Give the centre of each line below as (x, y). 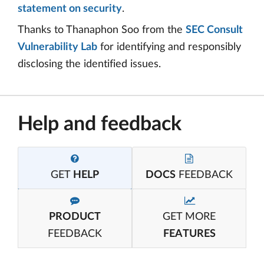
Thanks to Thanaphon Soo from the (102, 30)
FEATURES (189, 234)
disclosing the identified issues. (89, 64)
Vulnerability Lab (57, 47)
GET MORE (189, 217)
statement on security (70, 9)
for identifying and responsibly (169, 47)
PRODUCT (75, 217)
